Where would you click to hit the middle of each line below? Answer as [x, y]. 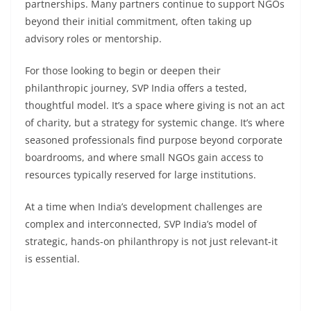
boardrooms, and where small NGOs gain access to [144, 157]
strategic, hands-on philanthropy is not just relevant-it [151, 241]
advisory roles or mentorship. [93, 39]
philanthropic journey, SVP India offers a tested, [136, 88]
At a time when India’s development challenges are [144, 207]
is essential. [52, 259]
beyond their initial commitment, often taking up [138, 21]
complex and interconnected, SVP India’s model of [141, 224]
